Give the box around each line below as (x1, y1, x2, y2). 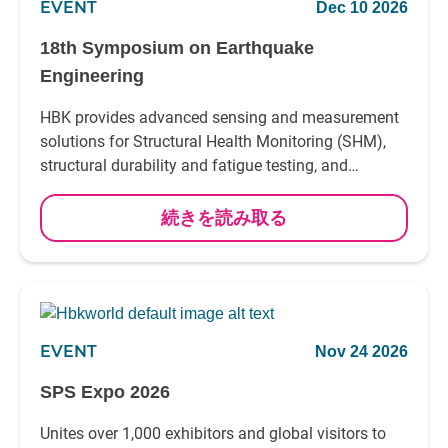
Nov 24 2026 (315, 343, 408, 360)
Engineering (40, 66, 144, 86)
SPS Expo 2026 (40, 382, 170, 402)
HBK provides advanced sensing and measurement (40, 108, 399, 127)
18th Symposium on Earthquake (40, 38, 314, 58)
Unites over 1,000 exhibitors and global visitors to (40, 424, 386, 443)
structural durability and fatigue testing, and (40, 156, 348, 175)
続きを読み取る (161, 208, 287, 228)
